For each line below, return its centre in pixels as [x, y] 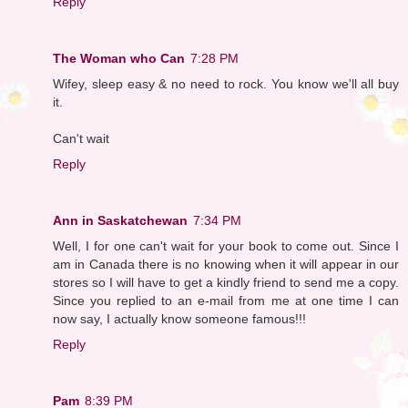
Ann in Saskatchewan [120, 220]
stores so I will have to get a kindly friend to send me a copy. [226, 282]
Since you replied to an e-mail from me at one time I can [226, 300]
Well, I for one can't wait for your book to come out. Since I [226, 245]
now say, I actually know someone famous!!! [179, 318]
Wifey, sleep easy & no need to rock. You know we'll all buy [226, 83]
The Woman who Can [119, 58]
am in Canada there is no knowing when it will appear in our [226, 264]
